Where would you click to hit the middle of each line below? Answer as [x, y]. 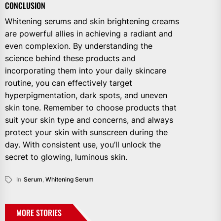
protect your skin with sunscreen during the [86, 132]
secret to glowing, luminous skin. [66, 157]
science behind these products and [70, 58]
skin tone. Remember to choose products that [91, 107]
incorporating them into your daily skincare [86, 70]
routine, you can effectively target [69, 83]
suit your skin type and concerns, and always [89, 120]
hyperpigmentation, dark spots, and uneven [86, 95]
